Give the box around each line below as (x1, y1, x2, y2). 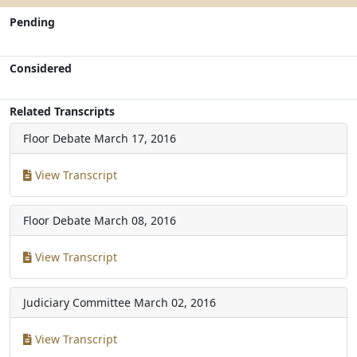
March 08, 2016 (94, 213, 176, 228)
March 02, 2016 (134, 295, 216, 310)
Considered (10, 61, 72, 76)
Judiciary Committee (23, 295, 131, 310)
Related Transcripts (10, 104, 115, 119)
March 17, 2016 (94, 131, 176, 146)
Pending (10, 14, 55, 29)
